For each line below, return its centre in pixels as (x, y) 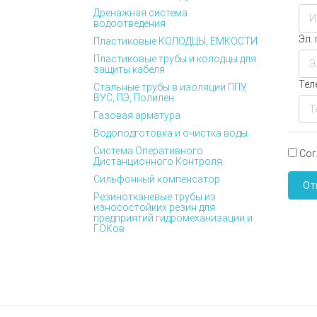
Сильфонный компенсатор (157, 179)
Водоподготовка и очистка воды (171, 133)
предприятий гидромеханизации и (173, 218)
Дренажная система (140, 13)
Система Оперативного (148, 151)
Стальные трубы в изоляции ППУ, (170, 87)
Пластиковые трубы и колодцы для (175, 59)
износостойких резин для (154, 207)
